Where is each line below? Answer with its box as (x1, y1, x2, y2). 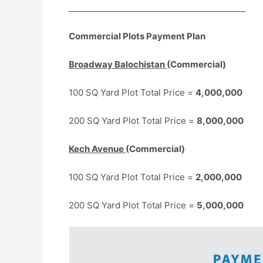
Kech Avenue (69, 143, 126, 154)
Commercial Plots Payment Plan (69, 30, 205, 42)
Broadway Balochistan (69, 58, 167, 70)
